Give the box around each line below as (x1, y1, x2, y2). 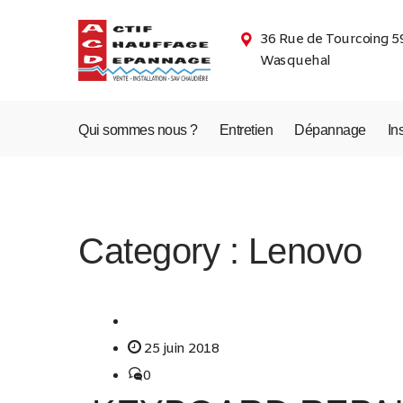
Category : (78, 231, 248, 271)
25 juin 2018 (144, 340, 219, 358)
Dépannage (294, 122, 366, 138)
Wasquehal (260, 52, 331, 70)
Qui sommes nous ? (78, 122, 198, 138)
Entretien (219, 122, 273, 138)
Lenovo (247, 231, 363, 271)
